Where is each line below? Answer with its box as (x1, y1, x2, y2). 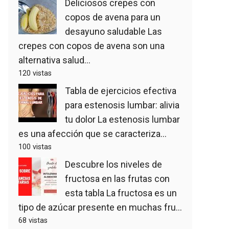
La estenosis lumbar (98, 114, 180, 125)
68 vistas (18, 216, 48, 225)
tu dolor (65, 114, 96, 125)
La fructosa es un (106, 188, 177, 198)
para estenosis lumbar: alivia (65, 100, 179, 110)
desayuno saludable (65, 26, 146, 37)
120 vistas (18, 69, 52, 78)
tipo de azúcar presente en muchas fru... (18, 202, 182, 213)
